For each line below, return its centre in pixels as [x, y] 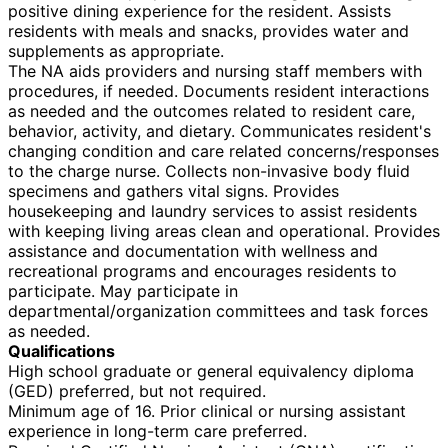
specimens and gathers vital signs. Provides [173, 190]
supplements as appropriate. [116, 50]
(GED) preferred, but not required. [137, 390]
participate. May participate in [123, 290]
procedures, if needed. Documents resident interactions [218, 90]
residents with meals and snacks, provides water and [208, 30]
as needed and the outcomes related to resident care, [211, 110]
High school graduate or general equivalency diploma [211, 370]
